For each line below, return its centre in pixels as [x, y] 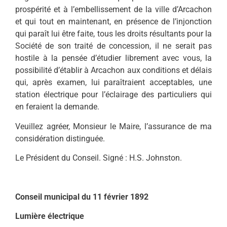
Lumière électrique [50, 216]
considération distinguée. [60, 138]
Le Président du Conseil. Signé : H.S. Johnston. [99, 158]
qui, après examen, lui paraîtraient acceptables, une [113, 83]
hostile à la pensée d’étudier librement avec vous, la [113, 58]
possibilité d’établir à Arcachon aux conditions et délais [113, 70]
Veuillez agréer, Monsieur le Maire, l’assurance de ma [113, 126]
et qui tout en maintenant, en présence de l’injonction [113, 22]
